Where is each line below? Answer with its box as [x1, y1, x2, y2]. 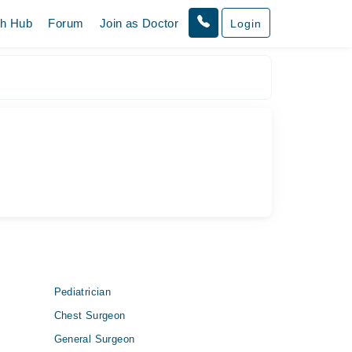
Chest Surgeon [53, 310, 126, 321]
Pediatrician [53, 286, 112, 298]
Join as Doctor [99, 16, 179, 30]
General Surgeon [53, 333, 135, 345]
